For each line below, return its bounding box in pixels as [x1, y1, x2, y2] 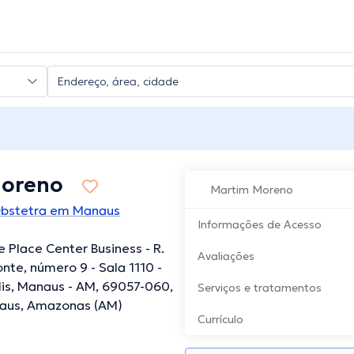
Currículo [198, 312, 243, 327]
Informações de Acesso [198, 217, 322, 232]
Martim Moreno [210, 183, 293, 198]
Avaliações [198, 249, 254, 264]
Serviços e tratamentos [198, 281, 322, 296]
